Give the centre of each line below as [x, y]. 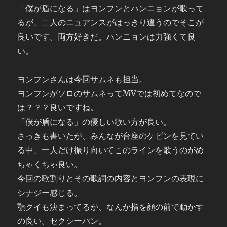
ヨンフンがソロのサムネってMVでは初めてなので [109, 93]
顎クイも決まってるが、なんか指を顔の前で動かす [111, 207]
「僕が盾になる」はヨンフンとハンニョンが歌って [111, 8]
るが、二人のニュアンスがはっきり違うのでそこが [111, 22]
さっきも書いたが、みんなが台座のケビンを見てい [111, 136]
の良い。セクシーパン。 [62, 221]
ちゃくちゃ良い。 [50, 164]
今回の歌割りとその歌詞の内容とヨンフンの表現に [111, 178]
